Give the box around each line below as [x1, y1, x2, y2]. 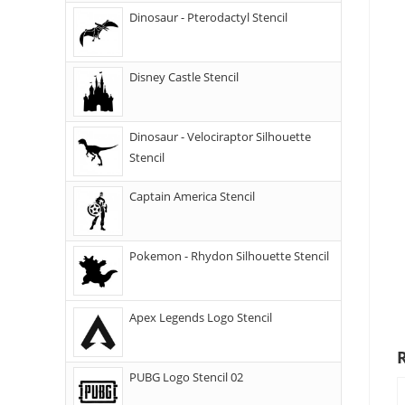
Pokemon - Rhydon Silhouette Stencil [129, 248, 329, 264]
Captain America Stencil [129, 188, 255, 204]
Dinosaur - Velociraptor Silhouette [129, 128, 311, 145]
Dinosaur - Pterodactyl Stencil [129, 9, 287, 25]
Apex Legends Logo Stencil [129, 309, 272, 325]
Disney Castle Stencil [129, 69, 239, 85]
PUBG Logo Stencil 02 [129, 369, 243, 385]
